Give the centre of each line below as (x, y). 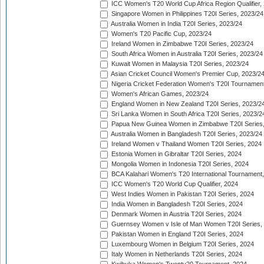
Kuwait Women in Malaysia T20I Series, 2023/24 (179, 64)
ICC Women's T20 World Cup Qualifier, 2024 (174, 184)
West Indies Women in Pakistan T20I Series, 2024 (182, 194)
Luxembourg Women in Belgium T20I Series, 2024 (182, 244)
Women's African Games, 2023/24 (159, 94)
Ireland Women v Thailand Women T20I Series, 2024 (186, 144)
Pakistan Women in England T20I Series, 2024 (176, 234)
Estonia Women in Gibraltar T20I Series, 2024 (176, 154)
